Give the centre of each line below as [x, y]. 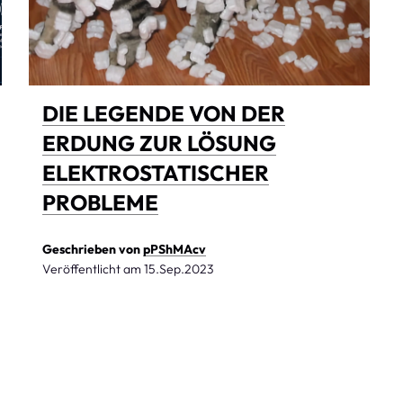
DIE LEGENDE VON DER [164, 113]
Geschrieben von [93, 249]
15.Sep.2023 [179, 269]
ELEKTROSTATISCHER [156, 172]
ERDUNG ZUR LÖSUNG [160, 143]
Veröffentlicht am [94, 269]
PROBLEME [101, 202]
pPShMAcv [175, 249]
